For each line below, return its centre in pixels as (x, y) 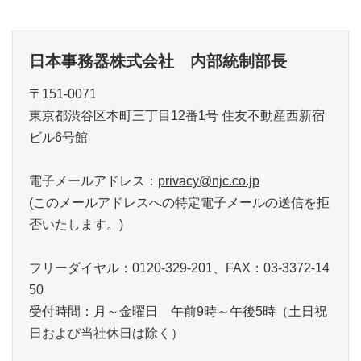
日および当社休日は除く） (106, 333)
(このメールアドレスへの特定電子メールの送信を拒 (179, 203)
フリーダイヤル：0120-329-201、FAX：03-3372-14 (179, 268)
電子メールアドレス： (93, 181)
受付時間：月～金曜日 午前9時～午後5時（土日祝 (178, 311)
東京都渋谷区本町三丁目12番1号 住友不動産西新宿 (177, 116)
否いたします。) (76, 224)
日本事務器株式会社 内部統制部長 (158, 61)
